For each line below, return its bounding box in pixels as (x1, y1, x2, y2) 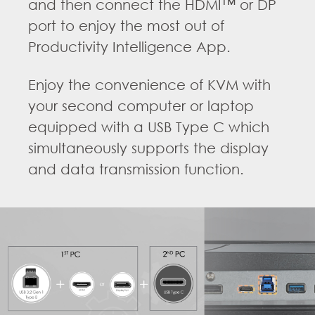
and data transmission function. (28, 160, 244, 178)
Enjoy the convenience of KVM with (28, 76, 271, 94)
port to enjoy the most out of (28, 17, 224, 34)
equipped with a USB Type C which (28, 118, 269, 136)
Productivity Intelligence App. (28, 38, 231, 56)
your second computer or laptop (28, 97, 254, 115)
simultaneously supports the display (28, 139, 269, 157)
